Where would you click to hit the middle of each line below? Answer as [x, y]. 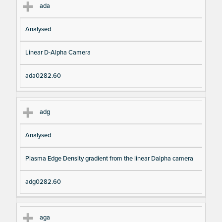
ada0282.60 [43, 76]
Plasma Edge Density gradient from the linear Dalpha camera [109, 158]
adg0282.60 [43, 182]
